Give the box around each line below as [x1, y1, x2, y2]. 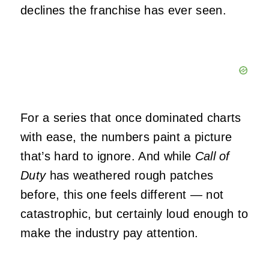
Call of [195, 149, 230, 163]
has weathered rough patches [46, 168, 214, 182]
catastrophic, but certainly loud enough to [20, 207, 249, 220]
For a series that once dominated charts [20, 110, 241, 124]
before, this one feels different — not [20, 187, 224, 201]
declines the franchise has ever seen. [20, 3, 226, 17]
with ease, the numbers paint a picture [20, 130, 232, 144]
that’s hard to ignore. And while [20, 149, 195, 163]
